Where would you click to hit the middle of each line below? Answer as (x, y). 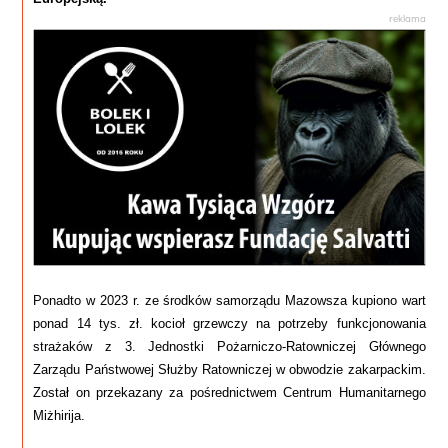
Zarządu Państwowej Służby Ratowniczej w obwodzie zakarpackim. (229, 369)
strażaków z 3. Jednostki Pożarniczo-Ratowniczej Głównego (229, 346)
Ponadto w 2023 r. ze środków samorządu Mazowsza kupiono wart (229, 300)
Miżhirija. (59, 415)
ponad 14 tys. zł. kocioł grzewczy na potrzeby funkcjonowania (229, 323)
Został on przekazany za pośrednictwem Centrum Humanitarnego (229, 392)
